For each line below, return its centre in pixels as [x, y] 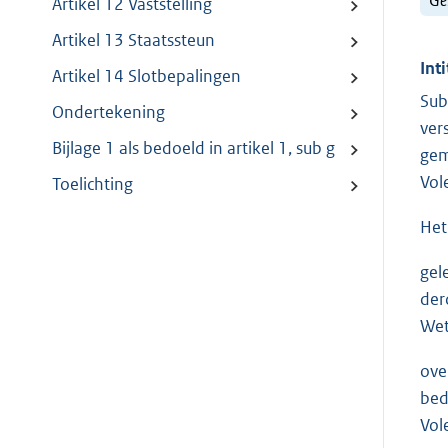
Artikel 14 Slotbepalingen [146, 76]
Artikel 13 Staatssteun [133, 40]
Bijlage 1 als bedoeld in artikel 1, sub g [193, 148]
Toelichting [92, 184]
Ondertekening [108, 112]
